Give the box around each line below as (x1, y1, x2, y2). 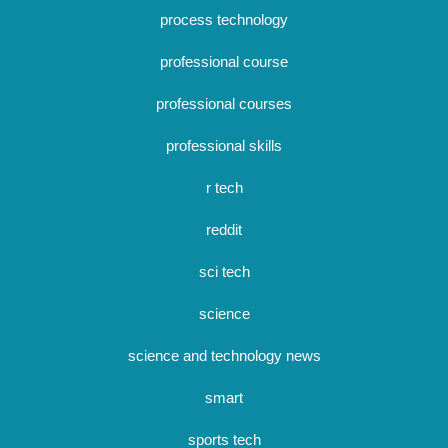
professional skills (166, 137, 282, 154)
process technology (160, 11, 288, 28)
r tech (205, 179, 243, 196)
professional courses (156, 95, 292, 112)
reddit (206, 221, 242, 238)
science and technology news (127, 347, 321, 364)
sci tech (198, 263, 250, 280)
